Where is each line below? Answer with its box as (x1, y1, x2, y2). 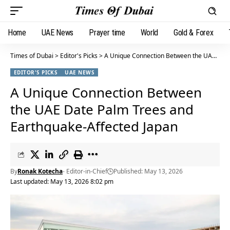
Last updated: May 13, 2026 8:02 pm (10, 177, 113, 186)
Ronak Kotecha (17, 167, 63, 176)
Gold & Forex (174, 28, 214, 37)
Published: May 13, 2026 (113, 167, 183, 176)
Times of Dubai (10, 51, 53, 60)
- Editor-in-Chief (63, 167, 107, 176)
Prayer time (89, 28, 125, 37)
